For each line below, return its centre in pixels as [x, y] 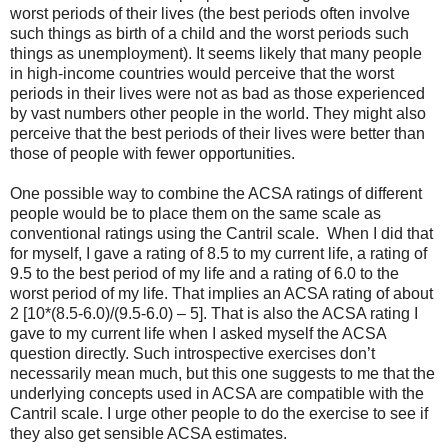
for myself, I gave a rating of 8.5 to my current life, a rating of [218, 254]
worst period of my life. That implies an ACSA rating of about [221, 294]
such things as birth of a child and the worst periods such [209, 34]
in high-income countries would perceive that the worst [202, 74]
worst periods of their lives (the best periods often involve [210, 14]
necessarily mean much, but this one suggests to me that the [222, 374]
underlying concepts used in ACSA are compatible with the [217, 394]
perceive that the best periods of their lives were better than [217, 134]
